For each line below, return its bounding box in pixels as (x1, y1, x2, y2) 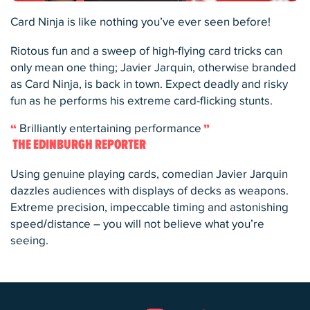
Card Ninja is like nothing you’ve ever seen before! (10, 15, 271, 30)
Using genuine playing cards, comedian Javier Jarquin (10, 167, 288, 182)
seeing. (10, 234, 48, 248)
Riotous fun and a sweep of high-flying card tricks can (10, 44, 282, 59)
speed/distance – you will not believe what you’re (10, 217, 264, 232)
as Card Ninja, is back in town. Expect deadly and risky (10, 77, 288, 92)
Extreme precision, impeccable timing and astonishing (10, 201, 289, 215)
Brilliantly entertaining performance (19, 122, 201, 136)
